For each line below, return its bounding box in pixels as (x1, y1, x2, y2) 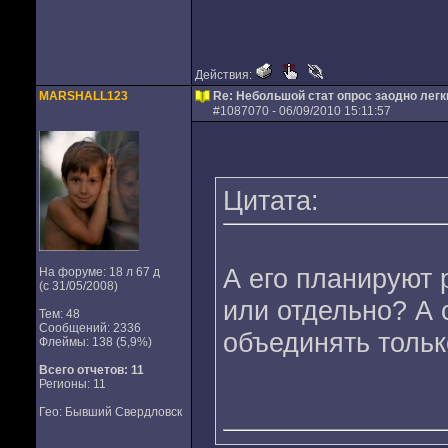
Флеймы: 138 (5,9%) (38, 335, 152, 349)
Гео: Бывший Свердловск (38, 405, 182, 419)
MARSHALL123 (38, 89, 128, 103)
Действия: (194, 68, 255, 82)
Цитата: (222, 185, 319, 216)
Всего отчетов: (38, 363, 128, 377)
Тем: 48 (38, 307, 80, 321)
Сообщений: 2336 (38, 321, 141, 335)
